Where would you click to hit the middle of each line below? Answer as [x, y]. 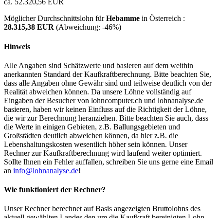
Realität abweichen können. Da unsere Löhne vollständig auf [98, 91]
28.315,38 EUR [30, 27]
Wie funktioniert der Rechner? [55, 190]
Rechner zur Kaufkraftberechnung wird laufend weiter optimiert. [103, 153]
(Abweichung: [79, 27]
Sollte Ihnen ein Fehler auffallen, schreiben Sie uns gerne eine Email [109, 162]
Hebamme [123, 18]
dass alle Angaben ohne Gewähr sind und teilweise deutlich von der [108, 83]
